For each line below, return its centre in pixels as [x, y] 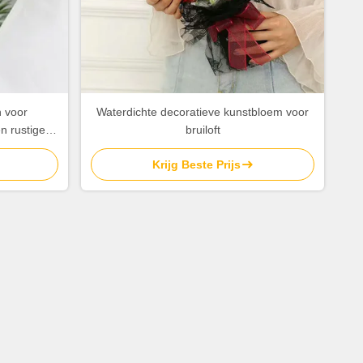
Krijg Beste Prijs [196, 164]
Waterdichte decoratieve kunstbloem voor [203, 112]
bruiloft [203, 130]
